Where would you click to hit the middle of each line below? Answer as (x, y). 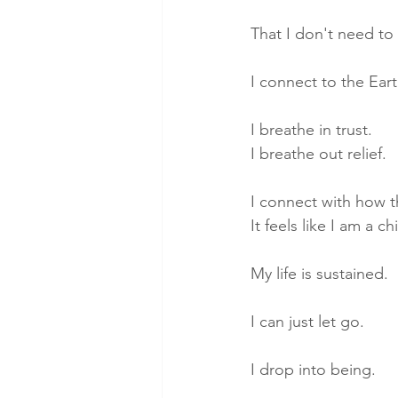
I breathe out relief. (318, 153)
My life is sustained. (319, 273)
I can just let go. (310, 321)
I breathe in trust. (314, 129)
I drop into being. (313, 369)
